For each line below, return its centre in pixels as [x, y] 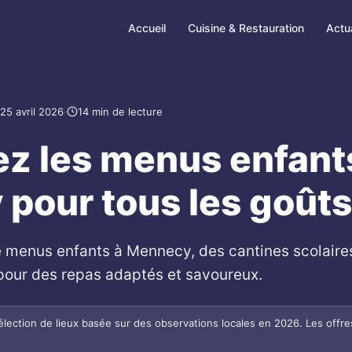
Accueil [147, 28]
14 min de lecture [120, 111]
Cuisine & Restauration [246, 28]
